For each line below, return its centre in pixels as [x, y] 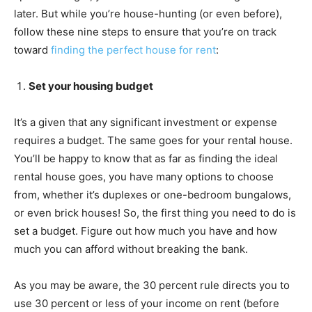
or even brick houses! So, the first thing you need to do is [155, 212]
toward [32, 49]
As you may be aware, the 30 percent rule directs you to [152, 285]
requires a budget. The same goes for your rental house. [153, 140]
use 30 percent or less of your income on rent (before [147, 303]
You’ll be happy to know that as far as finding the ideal [146, 158]
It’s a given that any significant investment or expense [146, 122]
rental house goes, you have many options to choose [144, 176]
